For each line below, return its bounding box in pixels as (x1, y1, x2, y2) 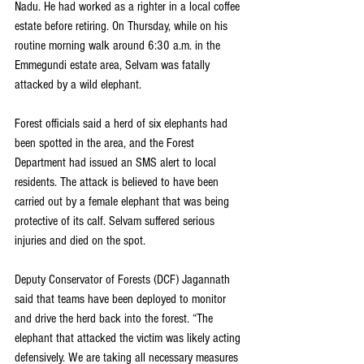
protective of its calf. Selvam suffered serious (15, 214, 218, 229)
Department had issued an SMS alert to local (15, 155, 219, 171)
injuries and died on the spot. (15, 233, 145, 249)
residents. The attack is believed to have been (15, 175, 222, 190)
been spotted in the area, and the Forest (15, 136, 197, 151)
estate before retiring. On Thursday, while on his (15, 19, 231, 34)
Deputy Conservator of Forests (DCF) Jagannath (15, 272, 233, 288)
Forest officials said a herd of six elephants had (15, 116, 231, 132)
